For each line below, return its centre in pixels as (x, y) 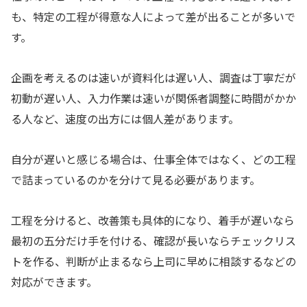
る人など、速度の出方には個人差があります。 (125, 119)
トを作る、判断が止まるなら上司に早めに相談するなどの (153, 261)
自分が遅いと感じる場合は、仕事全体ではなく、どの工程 (153, 159)
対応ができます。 (54, 281)
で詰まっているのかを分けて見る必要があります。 (136, 179)
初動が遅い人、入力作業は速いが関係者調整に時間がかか (153, 98)
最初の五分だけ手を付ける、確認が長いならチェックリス (153, 240)
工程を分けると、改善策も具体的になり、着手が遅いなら (153, 220)
